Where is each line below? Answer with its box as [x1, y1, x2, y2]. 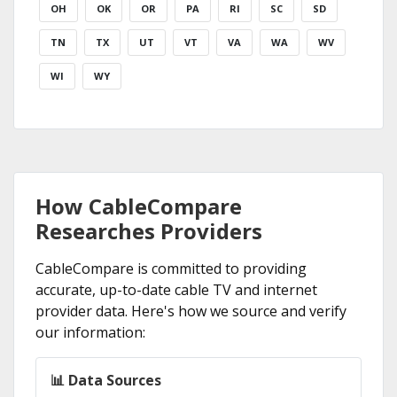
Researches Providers [35, 216, 262, 245]
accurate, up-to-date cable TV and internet [35, 280, 317, 300]
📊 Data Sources [51, 370, 161, 390]
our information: [35, 323, 145, 342]
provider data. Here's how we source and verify [35, 301, 346, 321]
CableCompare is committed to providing [35, 259, 307, 278]
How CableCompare [35, 191, 242, 221]
